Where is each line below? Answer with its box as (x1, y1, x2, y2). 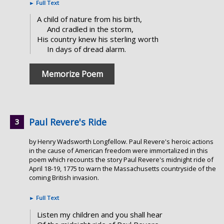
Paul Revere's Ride (29, 116, 106, 128)
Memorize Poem (41, 68, 103, 80)
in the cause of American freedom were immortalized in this (29, 146, 208, 155)
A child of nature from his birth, (36, 14, 142, 24)
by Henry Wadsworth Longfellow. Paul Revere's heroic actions (29, 137, 213, 146)
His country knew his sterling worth (36, 34, 158, 44)
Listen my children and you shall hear (36, 209, 162, 220)
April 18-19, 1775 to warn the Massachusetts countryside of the (29, 164, 216, 173)
